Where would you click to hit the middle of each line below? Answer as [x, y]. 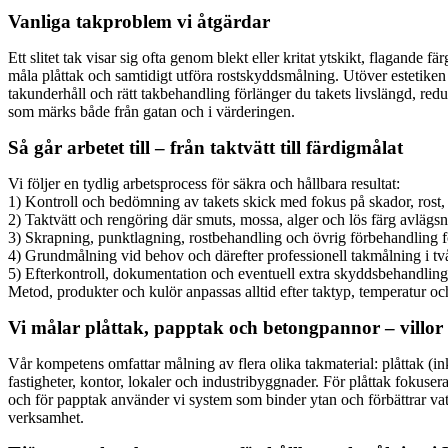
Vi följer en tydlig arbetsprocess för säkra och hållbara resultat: [204, 183]
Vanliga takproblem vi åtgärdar [139, 21]
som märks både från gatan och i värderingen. [151, 111]
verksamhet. [46, 417]
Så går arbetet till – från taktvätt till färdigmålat [205, 147]
